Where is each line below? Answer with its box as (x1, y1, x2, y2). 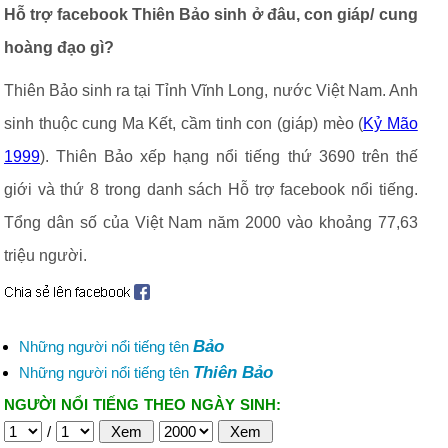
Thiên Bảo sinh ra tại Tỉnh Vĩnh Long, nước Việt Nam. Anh (4, 82, 418, 99)
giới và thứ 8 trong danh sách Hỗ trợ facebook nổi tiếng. (4, 181, 418, 198)
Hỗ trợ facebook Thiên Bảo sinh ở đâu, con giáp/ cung (4, 6, 418, 23)
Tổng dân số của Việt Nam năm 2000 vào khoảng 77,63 (4, 214, 418, 231)
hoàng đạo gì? (4, 39, 114, 56)
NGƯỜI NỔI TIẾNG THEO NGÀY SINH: (4, 396, 281, 413)
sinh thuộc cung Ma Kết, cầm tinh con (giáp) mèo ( (4, 115, 364, 132)
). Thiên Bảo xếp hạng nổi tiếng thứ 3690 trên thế (40, 148, 418, 165)
